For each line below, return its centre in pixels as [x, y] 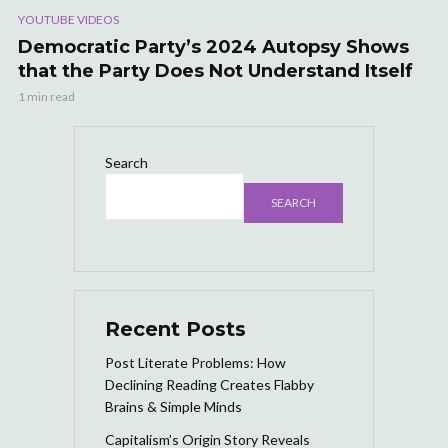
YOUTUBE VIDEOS [68, 19]
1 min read [46, 96]
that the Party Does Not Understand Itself [215, 70]
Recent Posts [175, 328]
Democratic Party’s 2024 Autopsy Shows [213, 46]
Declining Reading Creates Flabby [209, 384]
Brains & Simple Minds [173, 406]
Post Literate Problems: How [195, 362]
